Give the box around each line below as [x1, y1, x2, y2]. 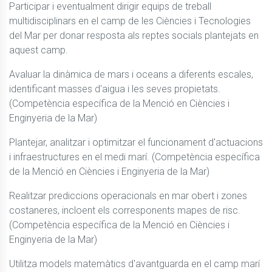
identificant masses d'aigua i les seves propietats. [9, 83, 220, 95]
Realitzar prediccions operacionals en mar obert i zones [9, 190, 247, 202]
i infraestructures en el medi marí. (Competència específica [9, 151, 260, 163]
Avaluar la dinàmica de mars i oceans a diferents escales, [9, 69, 253, 81]
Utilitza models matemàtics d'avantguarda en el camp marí [9, 258, 260, 270]
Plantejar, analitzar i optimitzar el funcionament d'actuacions [9, 137, 263, 149]
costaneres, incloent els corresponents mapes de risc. [9, 205, 240, 217]
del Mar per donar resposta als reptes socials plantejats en [9, 30, 259, 42]
